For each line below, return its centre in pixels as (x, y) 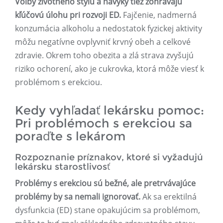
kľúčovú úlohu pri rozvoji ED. (68, 15)
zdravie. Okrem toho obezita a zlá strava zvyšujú (104, 56)
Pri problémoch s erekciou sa (104, 123)
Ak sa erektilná (168, 197)
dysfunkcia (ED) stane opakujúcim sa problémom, (108, 210)
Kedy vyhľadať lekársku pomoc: (110, 111)
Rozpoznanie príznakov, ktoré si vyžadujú (109, 158)
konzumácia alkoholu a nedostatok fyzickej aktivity (109, 29)
